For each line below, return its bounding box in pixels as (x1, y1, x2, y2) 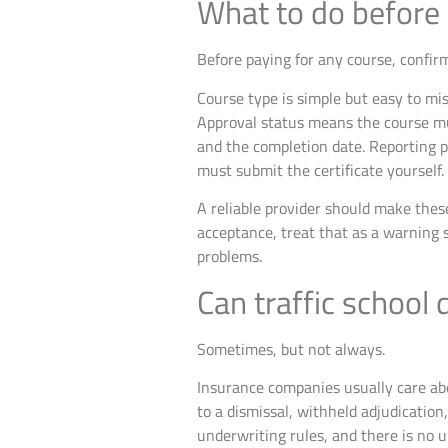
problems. (197, 244, 262, 269)
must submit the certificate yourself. (197, 157, 444, 182)
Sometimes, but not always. (197, 336, 385, 361)
